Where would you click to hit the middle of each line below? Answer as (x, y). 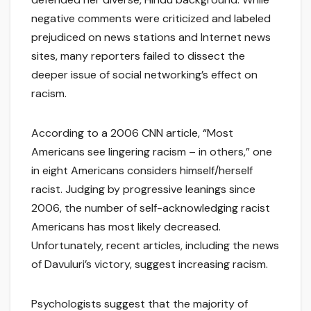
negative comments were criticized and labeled (151, 19)
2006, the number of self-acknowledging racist (151, 208)
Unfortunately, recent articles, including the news (155, 246)
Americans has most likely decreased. (126, 227)
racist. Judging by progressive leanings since (143, 190)
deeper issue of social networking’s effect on (144, 75)
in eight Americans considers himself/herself (142, 171)
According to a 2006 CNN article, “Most (132, 133)
